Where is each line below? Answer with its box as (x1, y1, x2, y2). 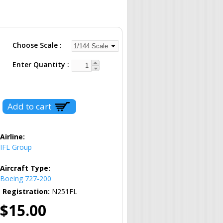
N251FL (52, 186, 77, 196)
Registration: (2, 186, 52, 196)
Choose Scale (12, 40, 60, 50)
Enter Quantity (12, 59, 67, 69)
